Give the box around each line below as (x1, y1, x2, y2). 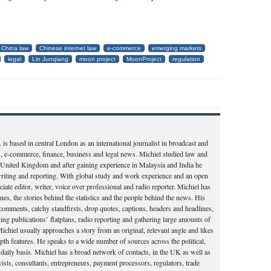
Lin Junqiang (32, 56, 68, 62)
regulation (172, 56, 200, 62)
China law (1, 45, 28, 51)
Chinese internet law (39, 45, 96, 51)
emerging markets (152, 45, 201, 51)
